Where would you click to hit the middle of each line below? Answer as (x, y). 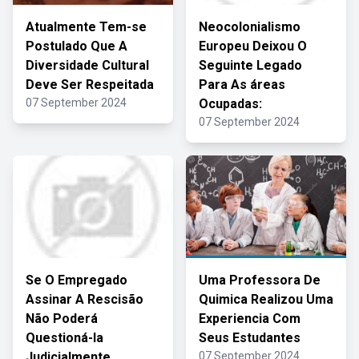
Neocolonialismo (250, 27)
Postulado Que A (77, 46)
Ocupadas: (230, 104)
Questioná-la (65, 338)
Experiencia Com (250, 319)
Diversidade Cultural (87, 65)
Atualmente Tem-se (86, 27)
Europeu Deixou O (253, 46)
